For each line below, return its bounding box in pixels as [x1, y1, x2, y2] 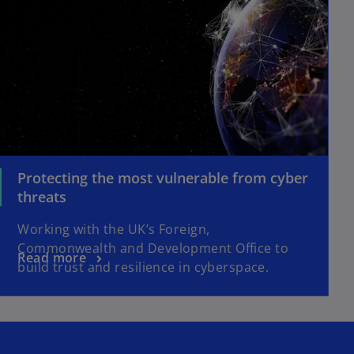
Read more [17, 248, 87, 266]
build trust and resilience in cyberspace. [17, 258, 269, 276]
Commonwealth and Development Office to [17, 239, 289, 257]
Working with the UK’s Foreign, [17, 220, 210, 238]
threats [17, 186, 67, 206]
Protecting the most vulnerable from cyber [17, 168, 309, 187]
